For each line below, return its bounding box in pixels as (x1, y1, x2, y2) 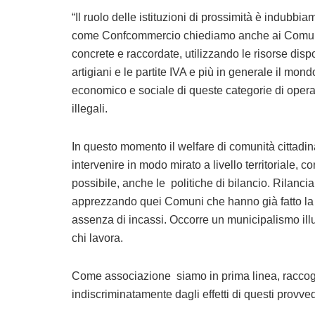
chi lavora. (72, 232, 123, 245)
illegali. (72, 103, 108, 115)
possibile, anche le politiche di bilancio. (72, 177, 273, 190)
